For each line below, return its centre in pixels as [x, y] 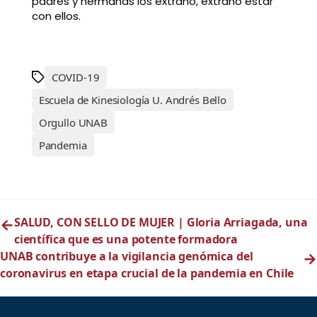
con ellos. [56, 16]
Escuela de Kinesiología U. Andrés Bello [132, 100]
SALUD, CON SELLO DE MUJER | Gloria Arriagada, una [161, 223]
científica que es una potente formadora [126, 240]
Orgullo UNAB [73, 123]
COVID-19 [75, 77]
